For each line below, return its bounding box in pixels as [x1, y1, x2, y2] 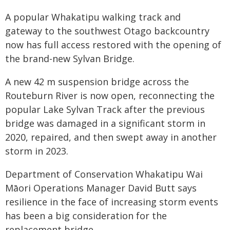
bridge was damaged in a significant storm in [5, 117, 205, 129]
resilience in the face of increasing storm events [5, 196, 218, 208]
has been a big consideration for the [5, 209, 167, 222]
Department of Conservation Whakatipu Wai [5, 168, 203, 180]
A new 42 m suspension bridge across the [5, 75, 189, 88]
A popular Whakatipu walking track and [5, 11, 181, 23]
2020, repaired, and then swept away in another [5, 131, 217, 143]
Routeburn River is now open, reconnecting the [5, 89, 215, 102]
